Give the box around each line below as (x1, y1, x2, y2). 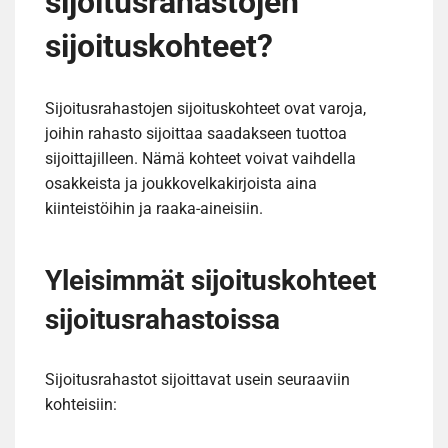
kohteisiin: (45, 394, 117, 414)
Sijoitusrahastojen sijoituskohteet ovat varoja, (45, 98, 366, 118)
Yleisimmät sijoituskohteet (45, 263, 376, 297)
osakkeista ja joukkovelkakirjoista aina (45, 173, 317, 193)
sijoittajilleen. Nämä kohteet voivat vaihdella (45, 148, 356, 168)
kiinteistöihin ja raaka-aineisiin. (45, 198, 263, 218)
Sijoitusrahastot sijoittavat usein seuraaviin (45, 369, 350, 389)
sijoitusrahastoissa (45, 302, 280, 336)
